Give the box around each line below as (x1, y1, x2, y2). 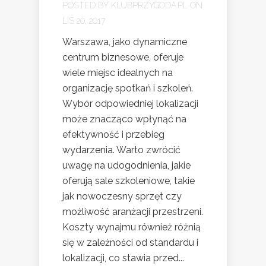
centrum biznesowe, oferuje (62, 51, 183, 63)
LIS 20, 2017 (62, 15, 105, 26)
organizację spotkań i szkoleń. (62, 82, 193, 94)
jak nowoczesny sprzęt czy (62, 190, 182, 202)
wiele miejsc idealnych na (62, 66, 173, 78)
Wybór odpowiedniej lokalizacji (62, 97, 198, 109)
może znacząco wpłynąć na (62, 113, 186, 125)
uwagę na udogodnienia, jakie (62, 159, 191, 171)
